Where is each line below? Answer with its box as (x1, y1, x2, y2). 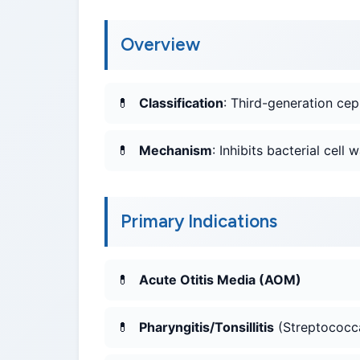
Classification (139, 95, 223, 112)
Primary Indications (121, 211, 277, 233)
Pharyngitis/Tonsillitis (139, 319, 274, 336)
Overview (121, 34, 200, 56)
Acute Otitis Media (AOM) (139, 272, 301, 288)
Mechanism (139, 142, 212, 159)
